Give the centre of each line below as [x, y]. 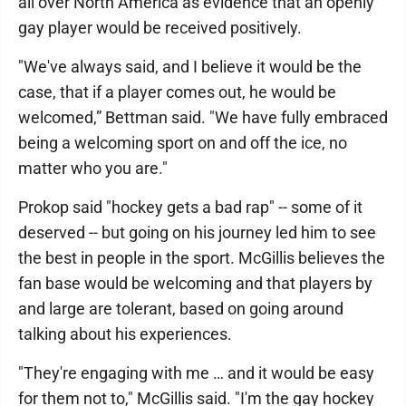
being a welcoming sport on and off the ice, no [183, 142]
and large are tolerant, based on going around [181, 308]
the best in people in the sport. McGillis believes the [202, 257]
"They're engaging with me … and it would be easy [196, 372]
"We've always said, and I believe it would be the [190, 66]
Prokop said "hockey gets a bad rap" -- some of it [190, 207]
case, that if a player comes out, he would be [177, 92]
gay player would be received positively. [160, 27]
